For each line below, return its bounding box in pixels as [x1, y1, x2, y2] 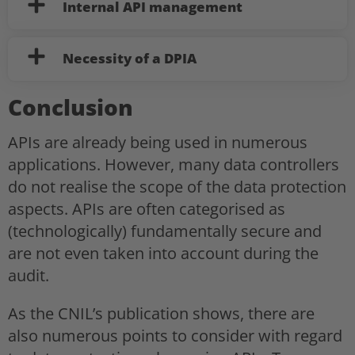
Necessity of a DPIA [62, 48, 197, 67]
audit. [8, 265, 49, 287]
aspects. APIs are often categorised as [8, 198, 285, 220]
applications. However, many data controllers [8, 154, 339, 176]
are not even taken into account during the [8, 242, 319, 265]
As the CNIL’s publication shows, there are [8, 303, 315, 325]
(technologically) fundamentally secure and [8, 220, 322, 242]
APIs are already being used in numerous [8, 132, 307, 154]
